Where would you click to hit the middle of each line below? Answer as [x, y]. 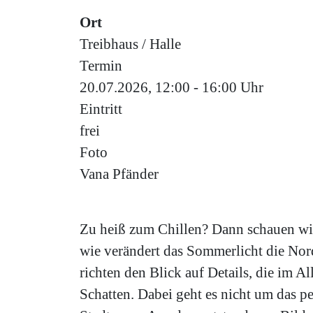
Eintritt [101, 108]
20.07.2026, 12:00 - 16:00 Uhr [172, 87]
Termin [101, 65]
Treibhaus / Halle [130, 43]
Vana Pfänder [119, 173]
